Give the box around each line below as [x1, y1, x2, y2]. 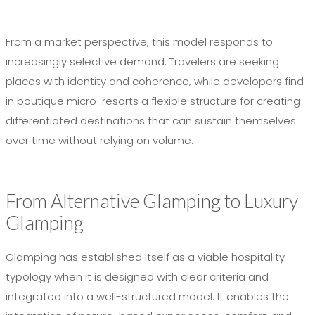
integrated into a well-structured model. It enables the [6, 289, 289, 304]
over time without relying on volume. [6, 133, 193, 148]
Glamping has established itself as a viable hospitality [6, 250, 285, 265]
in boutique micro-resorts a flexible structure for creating [6, 94, 300, 109]
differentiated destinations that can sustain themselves [6, 113, 296, 129]
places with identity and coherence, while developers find [6, 74, 304, 89]
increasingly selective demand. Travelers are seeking [6, 54, 279, 70]
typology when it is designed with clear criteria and [6, 269, 269, 285]
